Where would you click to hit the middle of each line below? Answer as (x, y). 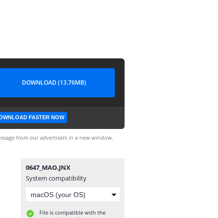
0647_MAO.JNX (48, 167)
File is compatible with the (73, 212)
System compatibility (56, 178)
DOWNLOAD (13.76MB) (54, 82)
